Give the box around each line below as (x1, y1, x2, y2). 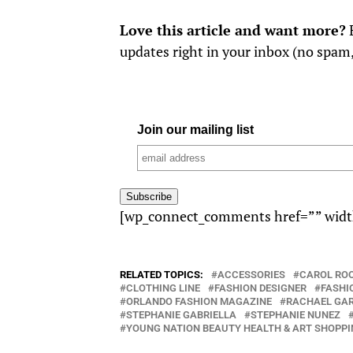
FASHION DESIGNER (214, 282, 307, 295)
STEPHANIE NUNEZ (251, 309, 340, 321)
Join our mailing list (137, 123, 255, 137)
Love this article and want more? (120, 21, 346, 40)
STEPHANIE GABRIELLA (126, 309, 236, 321)
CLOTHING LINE (126, 282, 200, 295)
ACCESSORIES (217, 269, 285, 281)
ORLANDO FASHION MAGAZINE (126, 295, 272, 308)
